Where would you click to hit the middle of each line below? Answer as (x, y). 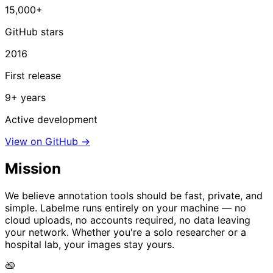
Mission (33, 169)
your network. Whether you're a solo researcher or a (126, 232)
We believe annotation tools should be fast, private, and (134, 195)
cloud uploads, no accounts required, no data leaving (128, 220)
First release (33, 76)
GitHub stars (34, 32)
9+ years (25, 98)
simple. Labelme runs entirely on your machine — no (126, 207)
